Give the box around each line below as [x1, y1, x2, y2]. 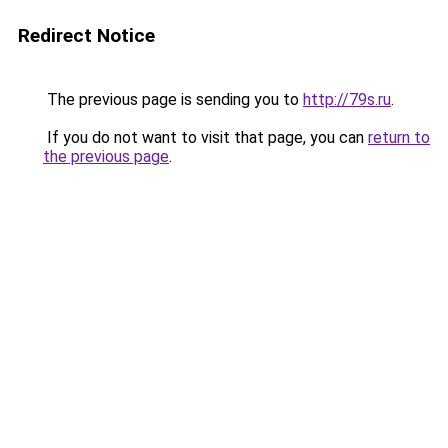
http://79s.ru [303, 90, 391, 109]
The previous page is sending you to [43, 90, 303, 109]
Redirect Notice [18, 24, 155, 47]
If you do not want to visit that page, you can [43, 128, 368, 147]
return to [368, 128, 430, 147]
